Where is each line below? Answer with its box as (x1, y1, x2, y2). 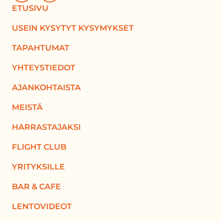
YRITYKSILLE (12, 162, 65, 171)
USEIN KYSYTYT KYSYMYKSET (12, 23, 134, 33)
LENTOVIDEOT (12, 202, 72, 211)
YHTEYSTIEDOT (12, 63, 75, 72)
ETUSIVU (12, 3, 49, 13)
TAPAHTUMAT (12, 43, 69, 53)
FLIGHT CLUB (12, 142, 66, 152)
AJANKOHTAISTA (12, 83, 81, 92)
